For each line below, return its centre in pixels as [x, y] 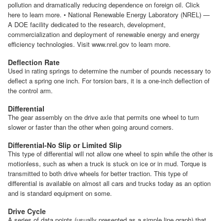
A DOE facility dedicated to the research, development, [87, 24]
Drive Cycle [27, 211]
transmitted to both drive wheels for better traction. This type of [98, 173]
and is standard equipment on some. [60, 193]
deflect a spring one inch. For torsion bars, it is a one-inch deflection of [109, 80]
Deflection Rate [34, 62]
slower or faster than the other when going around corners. [91, 127]
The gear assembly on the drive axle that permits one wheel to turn [103, 117]
